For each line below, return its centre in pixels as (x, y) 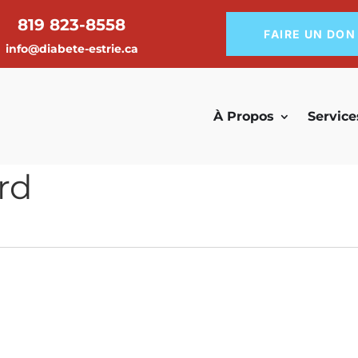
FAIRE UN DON (310, 34)
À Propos (244, 116)
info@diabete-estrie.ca (72, 49)
